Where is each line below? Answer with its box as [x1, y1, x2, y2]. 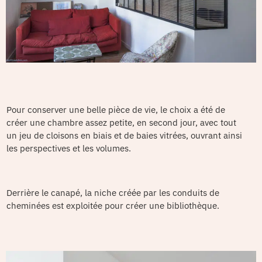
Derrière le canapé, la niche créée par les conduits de [6, 187, 219, 198]
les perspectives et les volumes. [6, 142, 131, 154]
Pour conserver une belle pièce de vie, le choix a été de [6, 104, 225, 115]
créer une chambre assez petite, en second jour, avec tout [6, 116, 236, 128]
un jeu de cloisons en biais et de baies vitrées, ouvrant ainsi [6, 129, 242, 141]
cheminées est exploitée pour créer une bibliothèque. [6, 199, 219, 211]
